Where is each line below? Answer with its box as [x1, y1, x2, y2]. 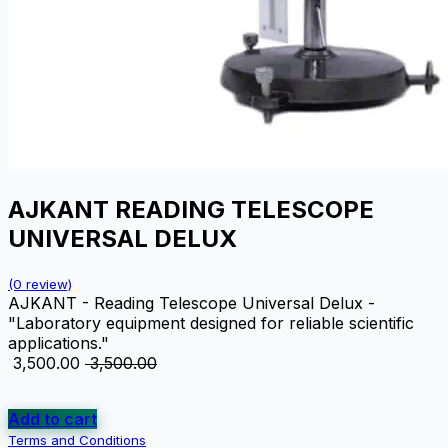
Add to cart [8, 408, 97, 429]
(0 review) [8, 275, 72, 292]
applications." [8, 332, 109, 353]
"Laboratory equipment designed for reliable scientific [8, 312, 414, 333]
